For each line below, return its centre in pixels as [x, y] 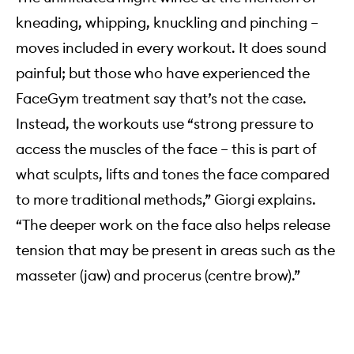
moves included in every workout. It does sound [171, 48]
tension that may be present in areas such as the [175, 250]
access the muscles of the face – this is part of [166, 149]
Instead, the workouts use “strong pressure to [165, 124]
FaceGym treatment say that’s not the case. [161, 99]
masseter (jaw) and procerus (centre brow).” [158, 276]
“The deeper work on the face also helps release [173, 225]
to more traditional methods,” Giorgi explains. [166, 200]
